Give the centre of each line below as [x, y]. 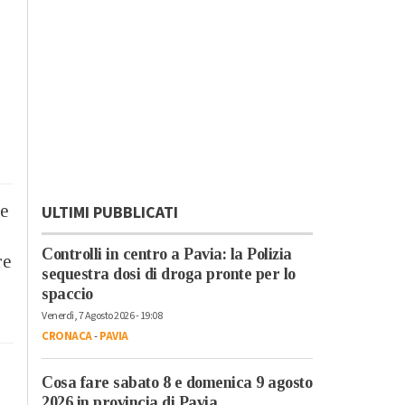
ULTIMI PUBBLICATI [110, 212]
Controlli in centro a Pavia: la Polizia [167, 254]
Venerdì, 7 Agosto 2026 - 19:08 [102, 316]
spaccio [67, 293]
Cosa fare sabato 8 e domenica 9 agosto [177, 382]
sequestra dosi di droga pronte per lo [169, 273]
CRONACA [67, 336]
